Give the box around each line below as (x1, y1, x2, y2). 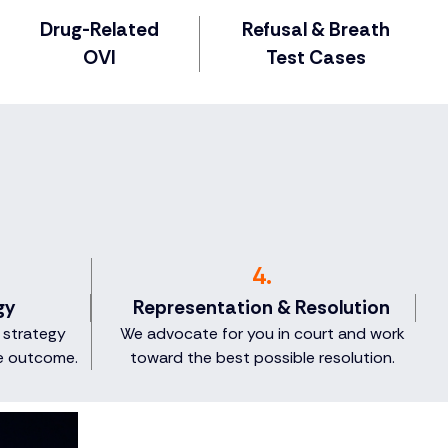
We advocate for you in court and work (119, 323, 405, 345)
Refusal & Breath (242, 17, 390, 43)
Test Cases (266, 45, 366, 71)
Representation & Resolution (133, 295, 390, 321)
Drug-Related (40, 17, 159, 43)
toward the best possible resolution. (129, 347, 395, 369)
